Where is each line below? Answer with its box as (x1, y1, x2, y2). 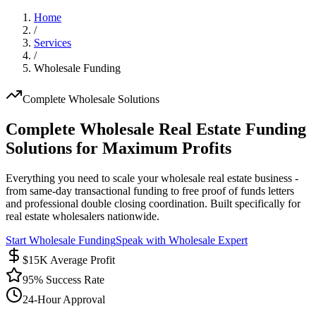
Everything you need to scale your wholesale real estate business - (6, 171, 298, 184)
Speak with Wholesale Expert (116, 233, 248, 246)
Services (34, 37, 71, 49)
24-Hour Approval (23, 293, 105, 305)
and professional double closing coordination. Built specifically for (6, 197, 300, 209)
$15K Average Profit (23, 253, 115, 266)
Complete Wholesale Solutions (23, 93, 159, 105)
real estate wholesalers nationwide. (6, 209, 159, 222)
